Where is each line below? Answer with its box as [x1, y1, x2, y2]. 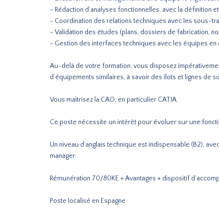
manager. [50, 152, 76, 160]
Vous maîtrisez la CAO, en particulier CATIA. [50, 96, 178, 104]
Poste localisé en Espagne [50, 197, 126, 205]
